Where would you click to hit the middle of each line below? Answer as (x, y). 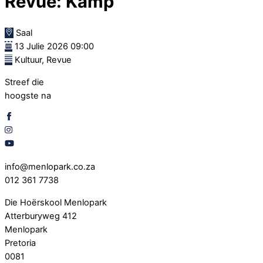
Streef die (24, 82)
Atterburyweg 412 (41, 216)
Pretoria (20, 243)
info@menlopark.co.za (50, 166)
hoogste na (28, 95)
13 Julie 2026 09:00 (54, 47)
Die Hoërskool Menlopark (56, 202)
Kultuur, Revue (43, 60)
